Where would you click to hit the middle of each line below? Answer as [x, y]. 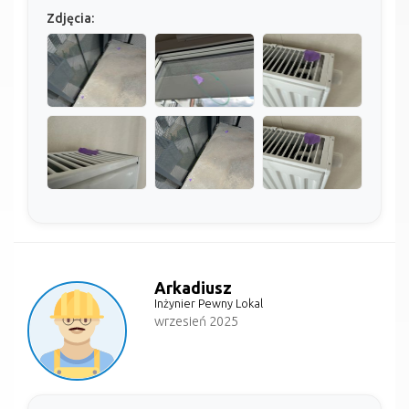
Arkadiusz [194, 288]
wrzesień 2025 [197, 321]
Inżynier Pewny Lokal [209, 303]
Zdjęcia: [70, 18]
